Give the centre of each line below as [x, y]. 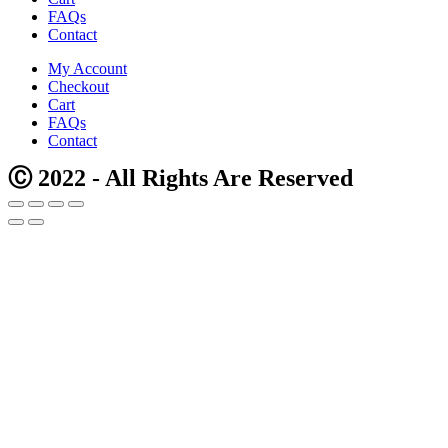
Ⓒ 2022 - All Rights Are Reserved [180, 178]
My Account [87, 69]
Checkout [78, 87]
